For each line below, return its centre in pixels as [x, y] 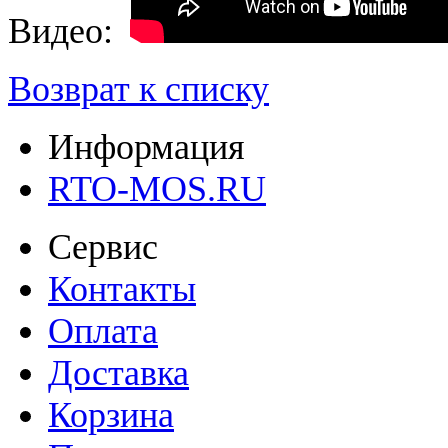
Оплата [103, 331]
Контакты [122, 289]
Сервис [103, 247]
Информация [146, 147]
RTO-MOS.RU [157, 189]
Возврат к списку [138, 89]
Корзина [111, 415]
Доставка [118, 373]
